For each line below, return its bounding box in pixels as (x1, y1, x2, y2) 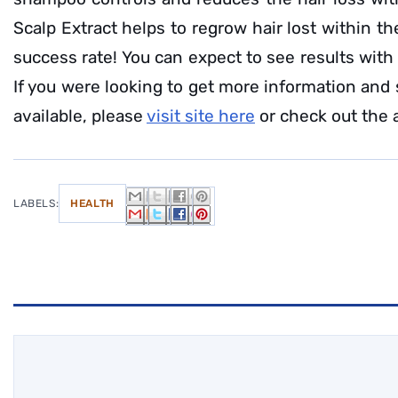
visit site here (147, 106, 255, 126)
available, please (13, 106, 147, 126)
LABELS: (13, 196, 60, 210)
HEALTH (70, 196, 115, 210)
